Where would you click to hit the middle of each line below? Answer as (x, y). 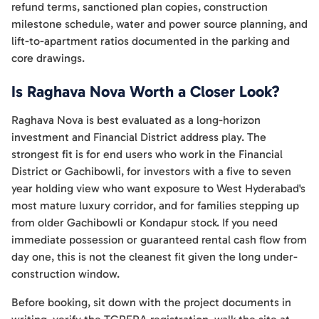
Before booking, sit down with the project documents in (151, 302)
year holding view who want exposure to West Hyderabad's (158, 188)
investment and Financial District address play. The (139, 137)
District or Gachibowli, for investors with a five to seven (151, 171)
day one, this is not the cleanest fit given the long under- (155, 257)
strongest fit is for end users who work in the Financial (147, 154)
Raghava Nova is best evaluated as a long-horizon (136, 120)
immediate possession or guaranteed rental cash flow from (159, 240)
